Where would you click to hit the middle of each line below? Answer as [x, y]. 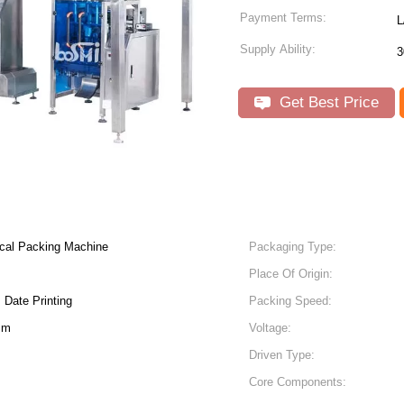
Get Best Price [327, 102]
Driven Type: [282, 355]
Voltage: [270, 328]
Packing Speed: [290, 301]
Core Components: [298, 382]
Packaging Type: [293, 247]
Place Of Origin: [291, 274]
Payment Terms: [283, 18]
